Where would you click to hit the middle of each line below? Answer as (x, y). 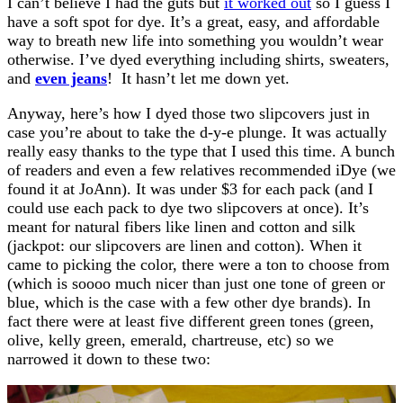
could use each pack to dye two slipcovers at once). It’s (188, 207)
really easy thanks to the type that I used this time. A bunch (201, 151)
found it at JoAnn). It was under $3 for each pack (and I (190, 188)
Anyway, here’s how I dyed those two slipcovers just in (188, 113)
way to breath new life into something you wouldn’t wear (195, 40)
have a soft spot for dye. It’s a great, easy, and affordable (193, 21)
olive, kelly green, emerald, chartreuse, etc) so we (170, 340)
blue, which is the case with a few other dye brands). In (189, 302)
